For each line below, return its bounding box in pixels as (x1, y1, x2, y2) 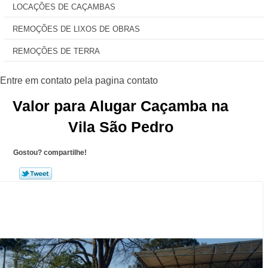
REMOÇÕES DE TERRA (13, 47, 100, 56)
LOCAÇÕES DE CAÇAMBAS (13, 2, 115, 11)
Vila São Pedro (68, 118, 173, 135)
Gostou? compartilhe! (13, 148, 87, 157)
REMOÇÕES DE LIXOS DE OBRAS (13, 25, 140, 33)
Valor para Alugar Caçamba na (13, 98, 229, 114)
